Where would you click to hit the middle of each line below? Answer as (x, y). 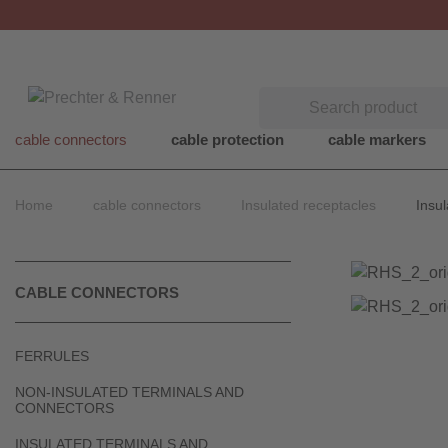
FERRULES (52, 356)
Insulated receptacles (308, 205)
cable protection (227, 139)
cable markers (377, 139)
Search (283, 97)
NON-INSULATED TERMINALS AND (129, 392)
